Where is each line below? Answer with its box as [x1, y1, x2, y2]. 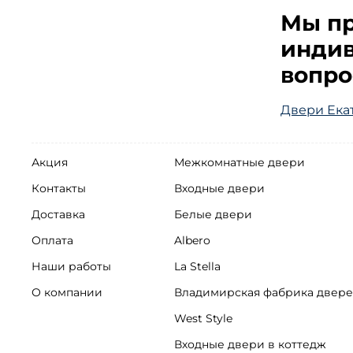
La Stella [174, 258, 221, 273]
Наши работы [32, 258, 111, 273]
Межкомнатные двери [174, 154, 305, 169]
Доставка [32, 206, 85, 221]
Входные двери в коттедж [174, 336, 326, 351]
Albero [174, 232, 210, 247]
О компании [32, 284, 102, 299]
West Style [174, 310, 232, 325]
